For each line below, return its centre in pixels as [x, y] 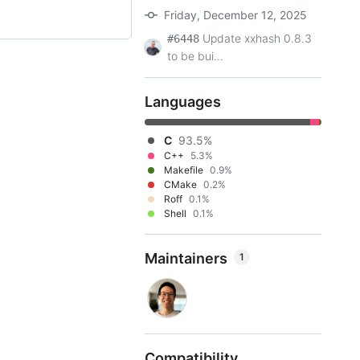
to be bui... [195, 56]
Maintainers [186, 258]
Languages [183, 102]
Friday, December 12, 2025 [235, 15]
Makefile [184, 170]
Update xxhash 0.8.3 [257, 38]
